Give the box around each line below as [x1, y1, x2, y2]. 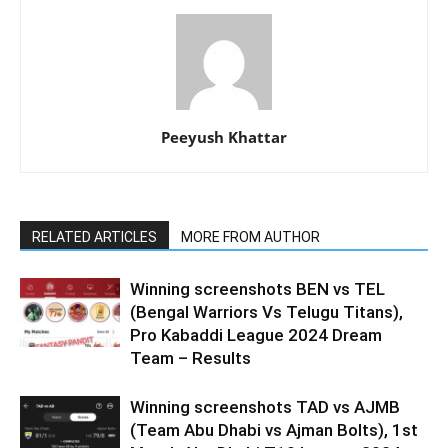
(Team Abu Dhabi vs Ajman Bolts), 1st [130, 419, 418, 440]
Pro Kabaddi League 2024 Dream [130, 324, 382, 345]
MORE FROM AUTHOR [181, 228, 320, 245]
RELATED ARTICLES [32, 228, 157, 245]
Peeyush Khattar [161, 126, 287, 147]
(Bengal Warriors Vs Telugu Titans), [130, 301, 403, 322]
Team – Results [130, 347, 251, 368]
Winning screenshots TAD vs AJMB [130, 396, 400, 417]
